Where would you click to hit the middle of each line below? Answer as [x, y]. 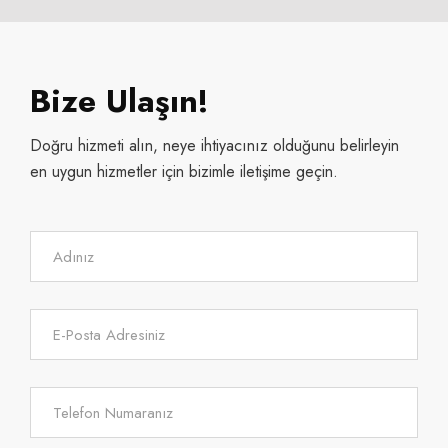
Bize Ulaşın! [119, 101]
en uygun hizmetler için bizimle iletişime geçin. [184, 171]
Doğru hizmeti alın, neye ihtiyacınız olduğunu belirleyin [214, 145]
